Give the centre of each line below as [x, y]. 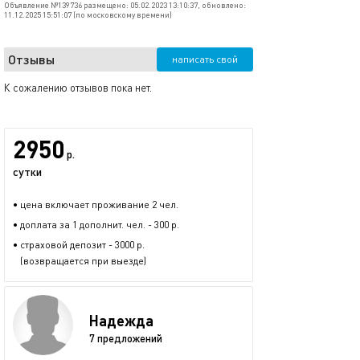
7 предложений [126, 338]
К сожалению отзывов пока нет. [78, 88]
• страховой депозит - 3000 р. [79, 245]
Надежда [121, 320]
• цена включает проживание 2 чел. [96, 205]
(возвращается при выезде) [80, 261]
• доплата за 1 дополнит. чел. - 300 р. [96, 225]
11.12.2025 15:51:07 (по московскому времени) [88, 14]
